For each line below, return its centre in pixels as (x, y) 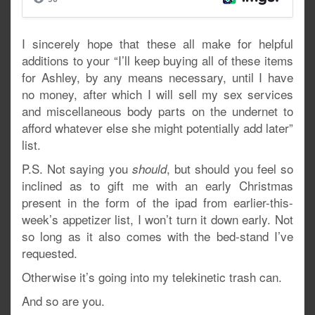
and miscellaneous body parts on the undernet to (157, 111)
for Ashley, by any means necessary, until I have (157, 77)
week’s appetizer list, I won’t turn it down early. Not (157, 219)
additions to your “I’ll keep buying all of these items (157, 60)
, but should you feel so (230, 168)
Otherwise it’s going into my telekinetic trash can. (152, 277)
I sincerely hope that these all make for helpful (157, 43)
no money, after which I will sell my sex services (157, 94)
